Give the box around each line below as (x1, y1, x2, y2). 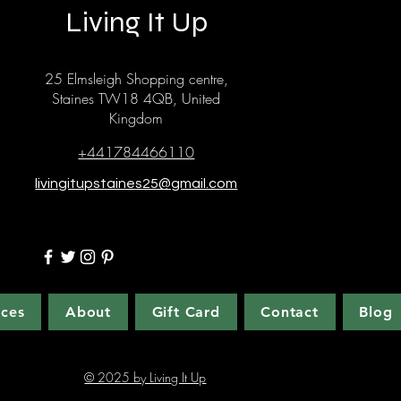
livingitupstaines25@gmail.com (35, 175, 238, 191)
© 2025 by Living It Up (84, 368, 207, 386)
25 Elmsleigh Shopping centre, (44, 68, 228, 89)
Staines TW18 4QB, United (52, 88, 221, 108)
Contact (260, 303, 319, 320)
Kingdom (109, 107, 164, 128)
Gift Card (151, 303, 220, 320)
